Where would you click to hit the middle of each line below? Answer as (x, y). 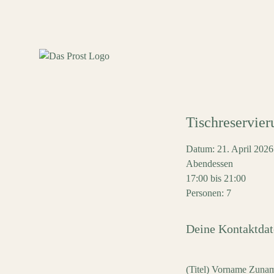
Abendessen (209, 164)
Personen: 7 (209, 193)
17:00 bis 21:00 (216, 178)
